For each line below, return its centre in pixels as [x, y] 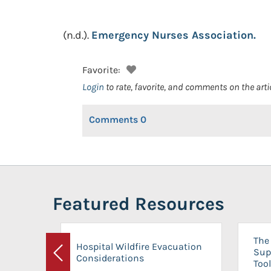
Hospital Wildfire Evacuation [139, 246]
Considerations [110, 258]
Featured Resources [139, 204]
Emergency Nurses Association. [174, 35]
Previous [76, 260]
